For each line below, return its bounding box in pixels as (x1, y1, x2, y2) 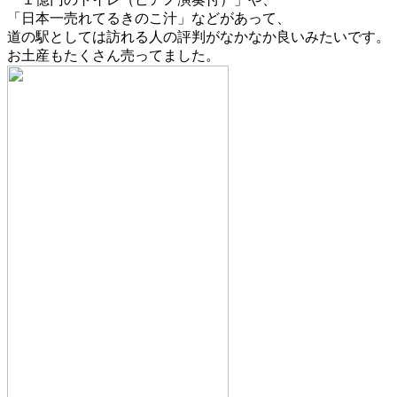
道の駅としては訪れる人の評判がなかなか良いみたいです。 (7, 29, 390, 45)
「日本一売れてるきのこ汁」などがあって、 (7, 11, 291, 27)
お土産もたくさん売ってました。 (7, 48, 220, 64)
